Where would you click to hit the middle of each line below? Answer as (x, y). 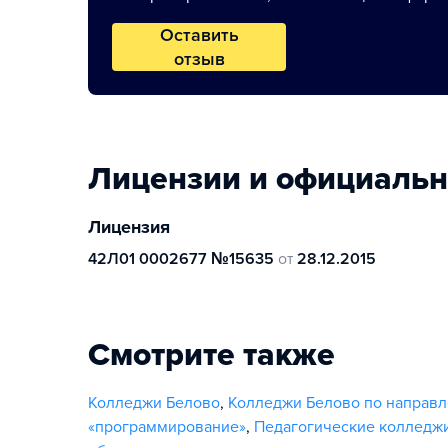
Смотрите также (211, 355)
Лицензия (129, 227)
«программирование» (167, 427)
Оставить (199, 35)
